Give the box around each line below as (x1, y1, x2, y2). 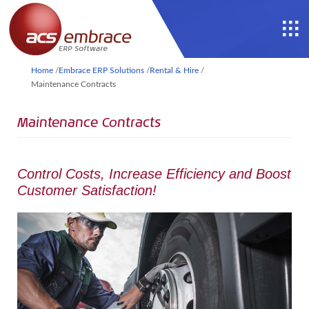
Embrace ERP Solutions (59, 66, 144, 74)
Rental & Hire (150, 66, 199, 74)
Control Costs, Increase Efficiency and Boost (17, 166, 291, 181)
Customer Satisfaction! (17, 183, 157, 198)
